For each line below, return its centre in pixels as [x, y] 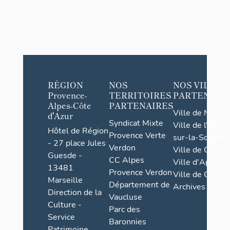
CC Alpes [126, 160]
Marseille [65, 180]
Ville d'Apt [193, 162]
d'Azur [60, 116]
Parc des [124, 209]
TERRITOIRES [140, 95]
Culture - [64, 205]
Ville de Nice [196, 113]
